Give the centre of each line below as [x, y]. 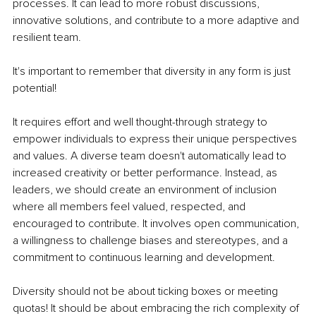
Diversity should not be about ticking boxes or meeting [147, 292]
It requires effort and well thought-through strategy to [141, 122]
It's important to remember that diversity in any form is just [153, 72]
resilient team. [47, 38]
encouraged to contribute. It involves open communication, [157, 224]
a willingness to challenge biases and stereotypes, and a [152, 241]
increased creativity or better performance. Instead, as [146, 173]
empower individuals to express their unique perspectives [156, 139]
